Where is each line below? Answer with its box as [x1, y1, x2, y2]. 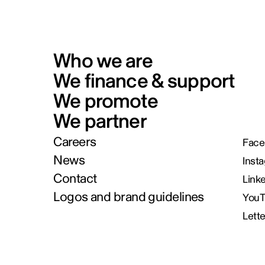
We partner [53, 109, 147, 134]
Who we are [53, 49, 153, 73]
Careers [53, 134, 96, 150]
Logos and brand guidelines [53, 189, 204, 205]
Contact [53, 170, 97, 187]
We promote [53, 89, 158, 114]
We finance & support [53, 69, 235, 93]
